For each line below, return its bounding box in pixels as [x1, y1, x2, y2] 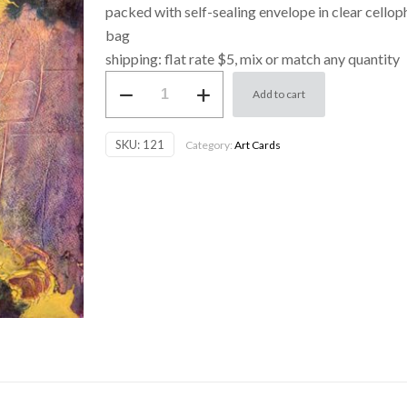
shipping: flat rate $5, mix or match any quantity [105, 50, 401, 67]
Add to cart [253, 87, 306, 101]
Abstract [104, 145, 146, 159]
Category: [185, 138, 235, 152]
